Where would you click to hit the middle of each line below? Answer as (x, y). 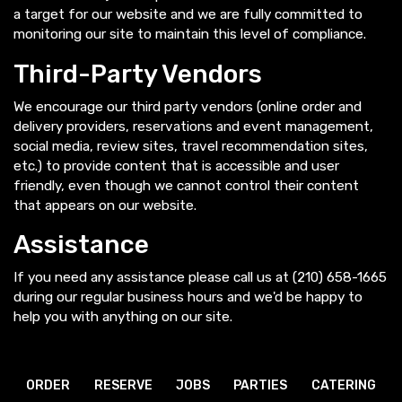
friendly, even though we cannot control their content (186, 185)
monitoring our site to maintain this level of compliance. (190, 34)
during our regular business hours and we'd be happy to (188, 297)
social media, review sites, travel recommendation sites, (191, 146)
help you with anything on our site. (123, 317)
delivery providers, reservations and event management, (193, 126)
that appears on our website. (105, 205)
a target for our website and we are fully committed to (188, 14)
